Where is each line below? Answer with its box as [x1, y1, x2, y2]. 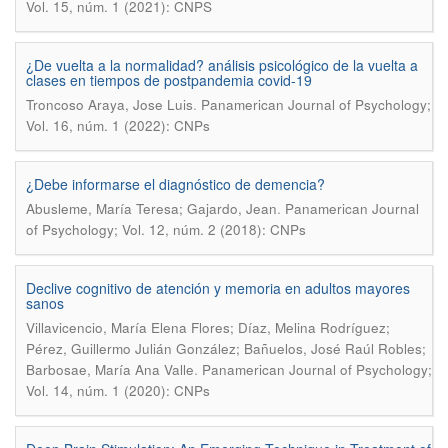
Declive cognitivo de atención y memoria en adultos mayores [26, 278, 410, 298]
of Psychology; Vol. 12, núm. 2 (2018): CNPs [26, 220, 306, 239]
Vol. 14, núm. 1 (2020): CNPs [26, 381, 210, 400]
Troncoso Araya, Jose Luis [26, 95, 193, 114]
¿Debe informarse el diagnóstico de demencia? [26, 174, 325, 194]
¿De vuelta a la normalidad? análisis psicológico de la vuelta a [26, 55, 418, 75]
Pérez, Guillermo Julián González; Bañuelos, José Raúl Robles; [26, 339, 426, 358]
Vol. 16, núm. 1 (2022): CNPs [26, 116, 210, 135]
